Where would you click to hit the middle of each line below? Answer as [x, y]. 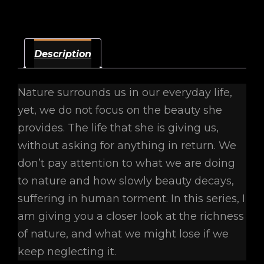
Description [63, 54]
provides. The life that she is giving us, [118, 128]
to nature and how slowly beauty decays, [126, 181]
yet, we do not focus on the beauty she [120, 110]
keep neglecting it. [67, 251]
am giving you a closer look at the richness [131, 216]
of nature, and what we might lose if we [123, 234]
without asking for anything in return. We [127, 145]
